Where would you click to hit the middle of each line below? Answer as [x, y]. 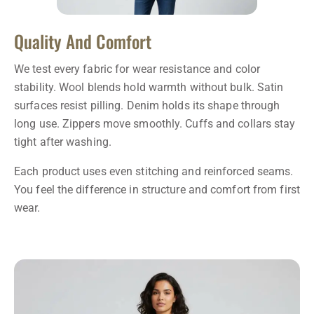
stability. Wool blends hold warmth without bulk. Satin [149, 87]
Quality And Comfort [83, 41]
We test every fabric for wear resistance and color [137, 69]
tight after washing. [63, 142]
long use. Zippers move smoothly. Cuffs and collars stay [155, 123]
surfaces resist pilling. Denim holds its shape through [147, 105]
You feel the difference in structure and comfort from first [157, 189]
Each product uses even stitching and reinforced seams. [154, 171]
